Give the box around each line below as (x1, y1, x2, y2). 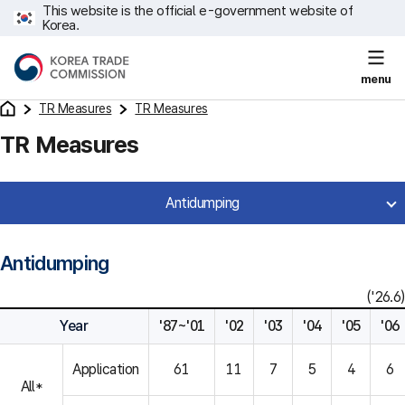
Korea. (42, 17, 80, 33)
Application (72, 361, 139, 378)
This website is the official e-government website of (42, 3, 353, 19)
